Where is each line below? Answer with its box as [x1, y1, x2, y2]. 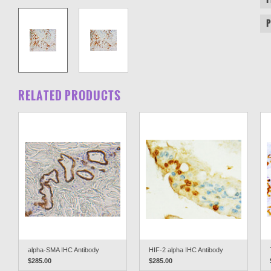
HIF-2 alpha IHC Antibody [149, 246, 223, 253]
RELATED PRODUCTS [18, 87, 121, 104]
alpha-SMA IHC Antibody [28, 246, 99, 253]
